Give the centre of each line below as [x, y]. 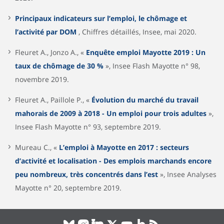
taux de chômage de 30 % [59, 65]
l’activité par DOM [46, 31]
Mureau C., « [37, 147]
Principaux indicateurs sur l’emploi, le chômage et [101, 18]
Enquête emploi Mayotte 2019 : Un [146, 52]
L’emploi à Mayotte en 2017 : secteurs [124, 147]
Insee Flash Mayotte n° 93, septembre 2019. [88, 126]
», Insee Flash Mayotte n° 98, [152, 65]
